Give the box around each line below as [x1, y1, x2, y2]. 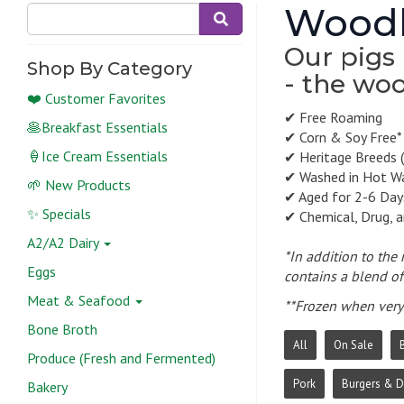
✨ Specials [27, 205, 91, 223]
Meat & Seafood [27, 291, 133, 309]
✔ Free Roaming [284, 108, 382, 126]
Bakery [27, 378, 68, 396]
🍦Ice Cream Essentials [27, 147, 168, 165]
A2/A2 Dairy [27, 234, 102, 252]
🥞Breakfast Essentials [27, 118, 168, 136]
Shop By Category [27, 58, 192, 79]
